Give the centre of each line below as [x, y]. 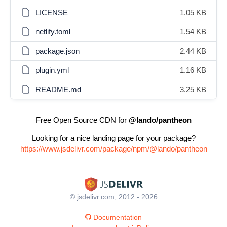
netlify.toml [53, 32]
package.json [58, 51]
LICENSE [52, 12]
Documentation [118, 217]
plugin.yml [52, 70]
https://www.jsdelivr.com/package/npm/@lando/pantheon [113, 149]
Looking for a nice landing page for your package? [113, 138]
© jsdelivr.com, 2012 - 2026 [113, 196]
